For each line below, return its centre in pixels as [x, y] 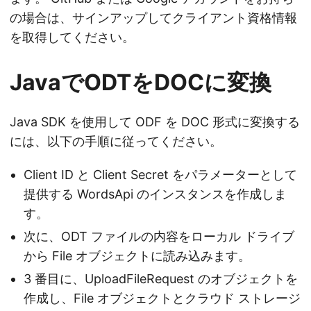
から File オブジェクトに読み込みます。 [137, 255]
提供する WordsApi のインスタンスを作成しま [155, 194]
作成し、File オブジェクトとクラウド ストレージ [162, 298]
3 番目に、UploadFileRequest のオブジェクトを [161, 278]
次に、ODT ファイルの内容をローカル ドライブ [159, 236]
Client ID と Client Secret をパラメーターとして [160, 174]
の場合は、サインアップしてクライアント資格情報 [153, 17]
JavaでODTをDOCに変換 [141, 82]
